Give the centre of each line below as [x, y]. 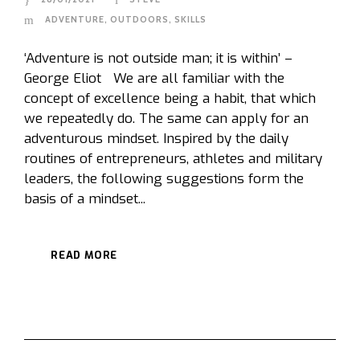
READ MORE [84, 255]
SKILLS [190, 19]
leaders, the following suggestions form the [164, 178]
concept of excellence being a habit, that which [170, 98]
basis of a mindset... [85, 198]
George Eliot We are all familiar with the [154, 78]
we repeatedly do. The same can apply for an [166, 118]
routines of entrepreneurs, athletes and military [173, 158]
